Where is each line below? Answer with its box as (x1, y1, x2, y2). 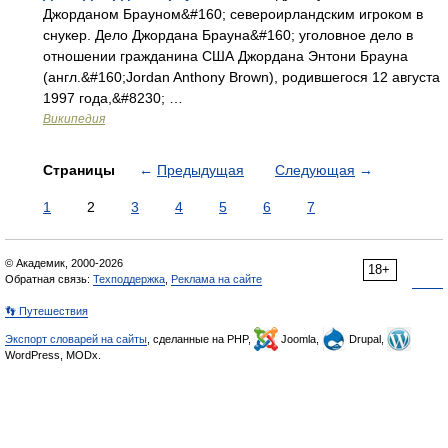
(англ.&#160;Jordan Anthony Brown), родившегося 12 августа (43, 69, 440, 85)
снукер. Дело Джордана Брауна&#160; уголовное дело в (43, 27, 413, 43)
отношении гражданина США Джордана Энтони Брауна (43, 48, 408, 64)
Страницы (43, 162, 119, 178)
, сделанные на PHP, (147, 333, 254, 345)
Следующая (275, 162, 355, 178)
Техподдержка (93, 273, 165, 285)
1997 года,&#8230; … (43, 90, 183, 106)
